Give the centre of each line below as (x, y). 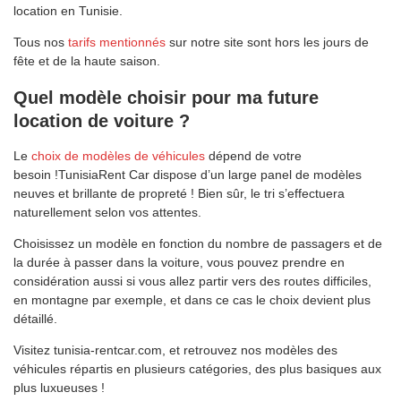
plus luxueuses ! (59, 388)
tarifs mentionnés (117, 43)
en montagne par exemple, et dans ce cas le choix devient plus (192, 300)
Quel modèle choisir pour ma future (166, 97)
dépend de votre (253, 156)
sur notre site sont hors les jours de (267, 43)
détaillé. (35, 319)
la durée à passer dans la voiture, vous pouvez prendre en (179, 263)
